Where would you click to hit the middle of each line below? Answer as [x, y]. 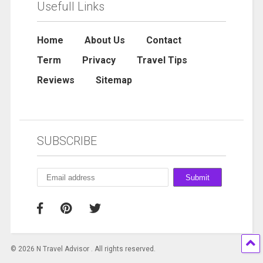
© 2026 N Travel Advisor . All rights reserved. [83, 249]
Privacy [99, 60]
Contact [163, 41]
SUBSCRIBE [67, 141]
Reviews [55, 80]
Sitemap [114, 80]
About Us [104, 41]
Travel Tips [162, 60]
